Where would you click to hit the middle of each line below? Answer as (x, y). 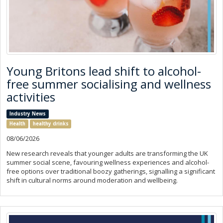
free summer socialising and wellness (109, 84)
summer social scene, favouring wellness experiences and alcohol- (108, 163)
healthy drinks (51, 124)
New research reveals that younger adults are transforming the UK (107, 154)
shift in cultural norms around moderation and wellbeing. (92, 180)
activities (31, 97)
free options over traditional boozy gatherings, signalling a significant (111, 171)
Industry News (27, 113)
